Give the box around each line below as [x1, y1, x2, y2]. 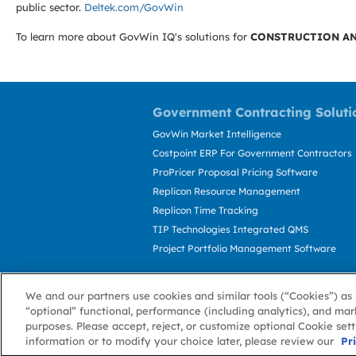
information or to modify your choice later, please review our [25, 335, 337, 347]
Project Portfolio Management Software [153, 242, 336, 254]
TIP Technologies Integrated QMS [153, 223, 308, 235]
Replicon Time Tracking [153, 204, 258, 216]
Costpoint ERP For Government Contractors [153, 147, 352, 159]
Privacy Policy [231, 335, 296, 346]
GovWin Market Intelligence [153, 128, 281, 140]
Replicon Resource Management [153, 185, 300, 197]
